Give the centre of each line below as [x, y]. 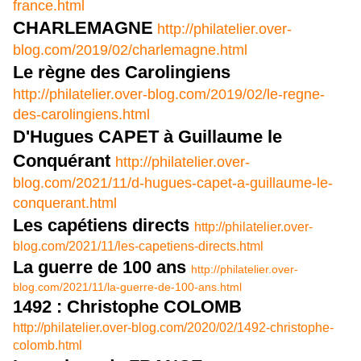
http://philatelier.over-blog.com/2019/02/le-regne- [169, 95]
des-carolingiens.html [81, 115]
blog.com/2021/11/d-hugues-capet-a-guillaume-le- [173, 183]
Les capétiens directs [104, 226]
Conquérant [64, 161]
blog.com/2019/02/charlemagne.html [130, 50]
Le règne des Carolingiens [122, 73]
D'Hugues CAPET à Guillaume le [147, 137]
